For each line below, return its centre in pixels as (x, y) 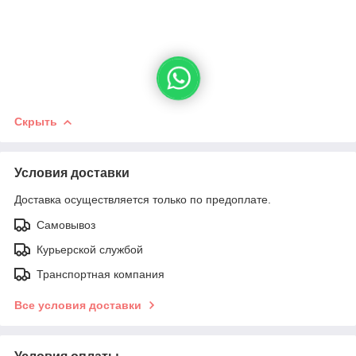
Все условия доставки (78, 305)
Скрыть (36, 121)
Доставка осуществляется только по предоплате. (143, 199)
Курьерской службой (90, 249)
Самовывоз (66, 224)
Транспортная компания (101, 274)
